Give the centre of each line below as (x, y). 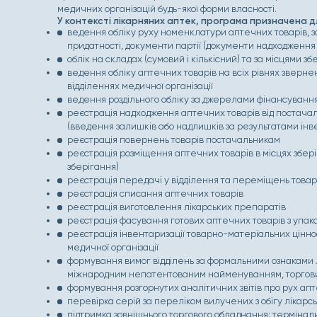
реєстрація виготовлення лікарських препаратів (176, 207)
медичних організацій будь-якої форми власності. (167, 8)
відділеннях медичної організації (140, 86)
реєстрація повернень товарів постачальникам (173, 139)
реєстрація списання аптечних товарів (155, 193)
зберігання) (93, 166)
